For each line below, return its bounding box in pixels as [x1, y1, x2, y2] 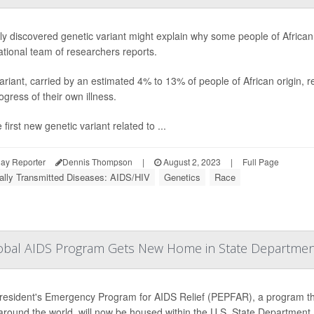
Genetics [164, 170, 200, 184]
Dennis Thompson [62, 156, 132, 168]
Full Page [243, 156, 279, 168]
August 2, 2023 [161, 156, 221, 168]
